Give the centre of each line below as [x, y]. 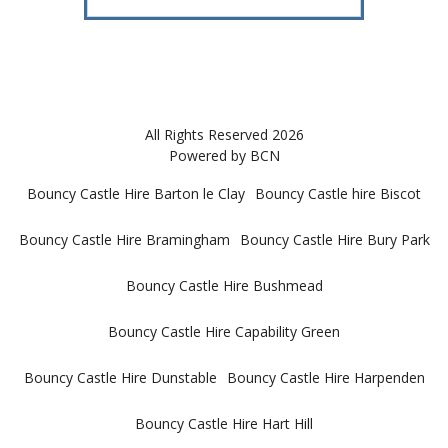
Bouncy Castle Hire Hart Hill [224, 424]
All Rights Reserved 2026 [224, 135]
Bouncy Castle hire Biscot [338, 194]
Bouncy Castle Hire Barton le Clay [136, 194]
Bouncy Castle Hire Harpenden [325, 378]
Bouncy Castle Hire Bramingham [124, 240]
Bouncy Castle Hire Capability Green [224, 332]
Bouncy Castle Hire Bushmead [224, 286]
